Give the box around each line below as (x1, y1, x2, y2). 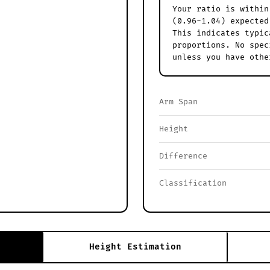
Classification (159, 178, 227, 189)
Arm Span (159, 97, 198, 107)
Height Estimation (89, 242, 181, 253)
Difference (159, 151, 207, 162)
